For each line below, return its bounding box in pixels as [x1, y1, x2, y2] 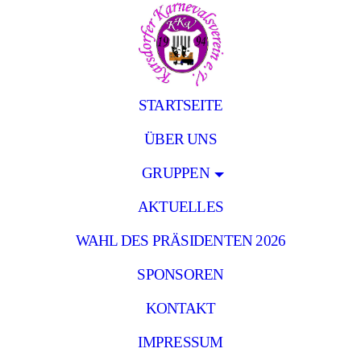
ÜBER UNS [144, 131, 217, 147]
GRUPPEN [142, 164, 210, 181]
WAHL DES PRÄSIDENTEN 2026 [75, 232, 286, 249]
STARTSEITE [138, 97, 223, 114]
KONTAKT [145, 300, 216, 317]
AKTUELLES [137, 198, 224, 215]
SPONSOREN [137, 266, 224, 283]
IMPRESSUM [138, 334, 223, 351]
